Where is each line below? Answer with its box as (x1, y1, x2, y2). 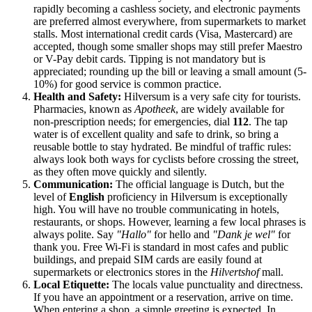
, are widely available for (175, 103, 284, 116)
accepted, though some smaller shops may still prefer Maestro (33, 40, 302, 53)
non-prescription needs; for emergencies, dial (33, 116, 233, 128)
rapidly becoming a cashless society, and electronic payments (33, 3, 300, 15)
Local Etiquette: (33, 279, 109, 291)
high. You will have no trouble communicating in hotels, (33, 203, 279, 216)
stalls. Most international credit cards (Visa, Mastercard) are (33, 28, 292, 40)
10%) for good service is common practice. (33, 78, 221, 91)
